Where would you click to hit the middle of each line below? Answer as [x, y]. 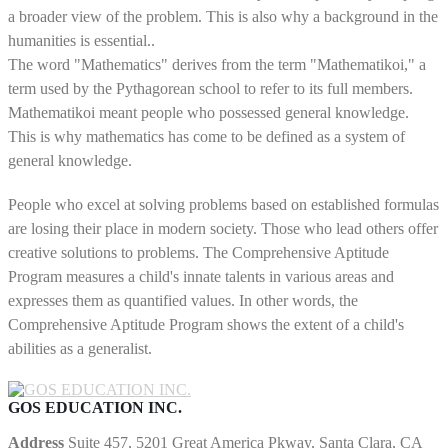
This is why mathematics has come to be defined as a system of [206, 136]
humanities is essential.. [81, 40]
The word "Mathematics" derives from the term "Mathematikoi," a [217, 64]
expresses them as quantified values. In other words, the [183, 300]
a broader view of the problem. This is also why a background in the [223, 16]
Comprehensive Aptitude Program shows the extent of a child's [206, 324]
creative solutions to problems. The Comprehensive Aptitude [198, 252]
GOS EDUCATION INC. [95, 407]
